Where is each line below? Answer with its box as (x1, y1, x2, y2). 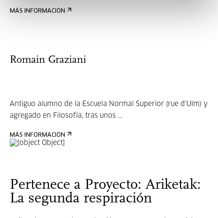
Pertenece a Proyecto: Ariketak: (10, 178, 201, 193)
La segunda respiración (10, 191, 152, 206)
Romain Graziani (10, 54, 86, 66)
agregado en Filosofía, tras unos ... (10, 112, 122, 119)
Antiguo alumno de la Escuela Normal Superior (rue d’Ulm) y (10, 101, 208, 108)
